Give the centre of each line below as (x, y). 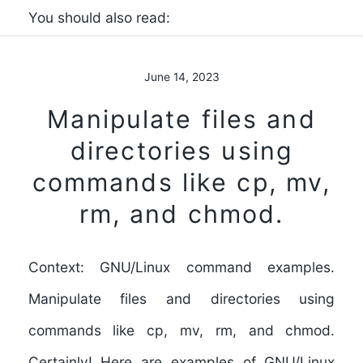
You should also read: (99, 18)
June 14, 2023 (181, 77)
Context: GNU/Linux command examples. (181, 267)
